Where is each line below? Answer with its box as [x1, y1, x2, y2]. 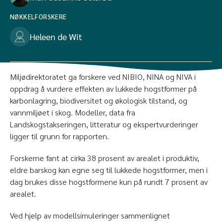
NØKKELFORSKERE [10, 12, 67, 21]
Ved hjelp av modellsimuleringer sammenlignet [10, 210, 170, 221]
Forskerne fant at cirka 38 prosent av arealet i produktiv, [10, 152, 199, 163]
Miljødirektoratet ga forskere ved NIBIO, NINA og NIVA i [10, 71, 196, 82]
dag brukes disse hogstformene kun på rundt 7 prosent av [10, 176, 208, 187]
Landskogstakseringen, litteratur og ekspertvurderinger [10, 118, 198, 129]
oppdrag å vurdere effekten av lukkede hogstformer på [10, 83, 197, 94]
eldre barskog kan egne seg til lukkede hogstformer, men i [10, 164, 208, 175]
